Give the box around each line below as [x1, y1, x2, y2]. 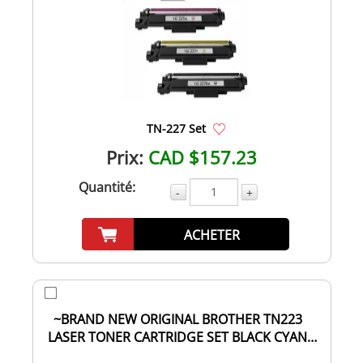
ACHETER [183, 225, 240, 244]
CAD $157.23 [148, 144, 257, 169]
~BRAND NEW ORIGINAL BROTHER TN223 [53, 310, 302, 328]
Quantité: [78, 177, 135, 196]
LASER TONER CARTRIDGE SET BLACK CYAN [48, 327, 307, 346]
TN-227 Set [146, 120, 206, 136]
